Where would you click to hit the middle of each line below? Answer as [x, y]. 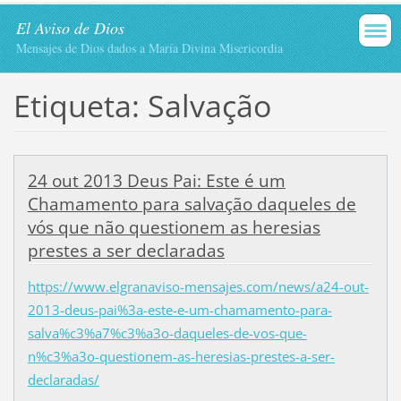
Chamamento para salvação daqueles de [192, 204]
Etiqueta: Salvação [142, 105]
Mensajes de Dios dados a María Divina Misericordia [149, 48]
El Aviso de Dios [70, 28]
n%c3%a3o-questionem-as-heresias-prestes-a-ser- [181, 356]
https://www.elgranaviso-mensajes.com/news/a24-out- [198, 286]
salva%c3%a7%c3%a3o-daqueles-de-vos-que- [167, 333]
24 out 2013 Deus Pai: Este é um [156, 180]
